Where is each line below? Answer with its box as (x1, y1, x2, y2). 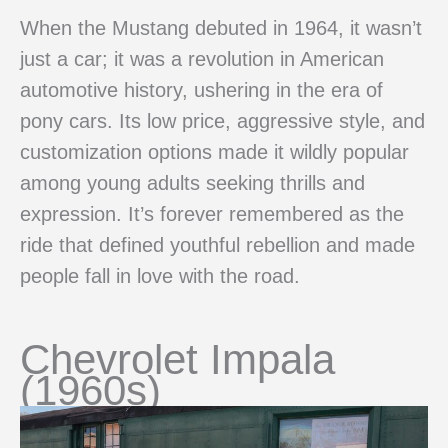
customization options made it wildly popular (20, 140, 409, 163)
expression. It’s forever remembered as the (20, 202, 404, 225)
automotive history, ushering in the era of (20, 78, 383, 101)
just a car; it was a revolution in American (20, 47, 384, 70)
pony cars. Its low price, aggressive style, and (20, 109, 425, 132)
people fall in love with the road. (20, 264, 300, 287)
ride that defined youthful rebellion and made (20, 233, 415, 256)
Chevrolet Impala (20, 336, 335, 384)
